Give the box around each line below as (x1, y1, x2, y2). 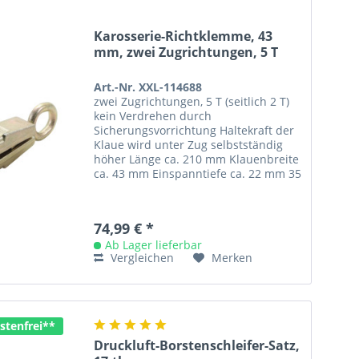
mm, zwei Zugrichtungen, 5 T (94, 43, 279, 62)
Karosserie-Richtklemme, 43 (94, 27, 273, 46)
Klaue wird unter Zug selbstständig (94, 137, 284, 153)
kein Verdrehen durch (94, 108, 212, 124)
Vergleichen (107, 250, 175, 266)
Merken (212, 250, 253, 266)
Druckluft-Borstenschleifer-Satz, (94, 336, 301, 354)
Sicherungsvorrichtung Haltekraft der (94, 123, 295, 139)
